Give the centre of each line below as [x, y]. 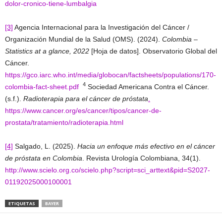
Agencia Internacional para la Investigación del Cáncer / [101, 27]
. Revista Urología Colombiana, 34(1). [141, 158]
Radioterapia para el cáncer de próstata [86, 98]
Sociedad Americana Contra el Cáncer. [147, 86]
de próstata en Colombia [44, 158]
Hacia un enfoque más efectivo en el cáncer [146, 146]
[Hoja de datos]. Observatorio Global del [153, 51]
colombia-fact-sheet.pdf [42, 86]
